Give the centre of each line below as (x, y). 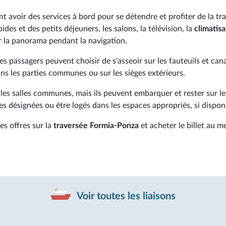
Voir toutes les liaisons (125, 196)
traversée (72, 125)
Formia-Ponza (114, 125)
